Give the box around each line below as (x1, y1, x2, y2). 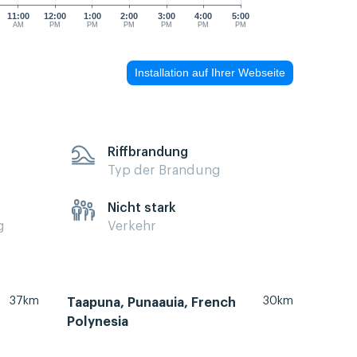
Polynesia (67, 316, 128, 329)
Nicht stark (108, 201, 176, 214)
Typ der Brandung (108, 163, 221, 177)
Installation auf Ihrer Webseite (135, 66, 285, 80)
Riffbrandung (108, 145, 188, 159)
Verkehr (108, 219, 156, 233)
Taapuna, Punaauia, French (67, 296, 236, 310)
